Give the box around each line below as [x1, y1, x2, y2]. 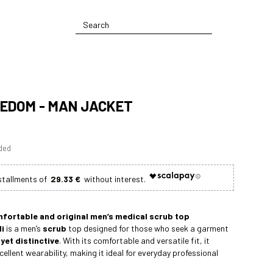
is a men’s [4, 223, 43, 234]
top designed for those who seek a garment [66, 223, 229, 234]
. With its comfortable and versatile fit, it [59, 235, 210, 246]
